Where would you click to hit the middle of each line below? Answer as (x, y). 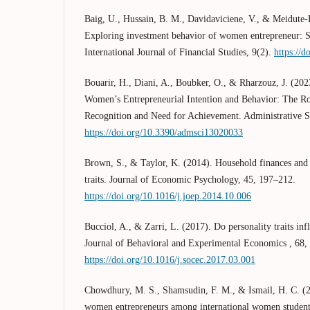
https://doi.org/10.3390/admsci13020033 (164, 132)
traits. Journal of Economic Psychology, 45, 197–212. (190, 179)
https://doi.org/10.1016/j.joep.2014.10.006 (168, 196)
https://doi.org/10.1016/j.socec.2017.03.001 (170, 259)
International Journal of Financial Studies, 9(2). (179, 52)
